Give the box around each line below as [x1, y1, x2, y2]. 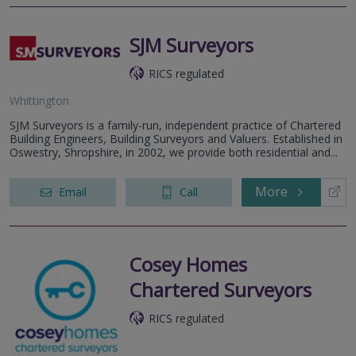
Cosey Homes [130, 250, 247, 277]
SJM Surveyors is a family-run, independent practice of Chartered [10, 117, 341, 133]
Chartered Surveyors [130, 276, 311, 303]
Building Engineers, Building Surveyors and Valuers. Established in [10, 130, 342, 146]
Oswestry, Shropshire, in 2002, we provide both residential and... [10, 144, 338, 160]
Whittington [10, 92, 69, 108]
